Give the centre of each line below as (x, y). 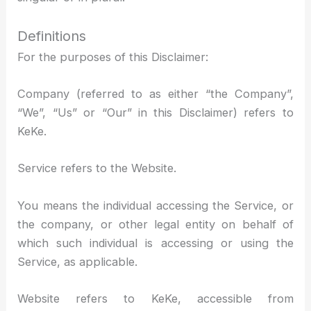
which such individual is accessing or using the (155, 243)
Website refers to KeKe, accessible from (155, 298)
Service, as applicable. (78, 261)
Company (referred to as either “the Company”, (155, 94)
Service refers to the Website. (97, 168)
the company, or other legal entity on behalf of (155, 224)
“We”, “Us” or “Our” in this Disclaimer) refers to (155, 113)
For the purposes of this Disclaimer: (113, 57)
